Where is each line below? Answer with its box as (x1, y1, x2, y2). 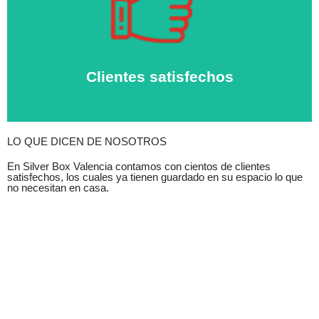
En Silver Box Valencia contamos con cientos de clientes (7, 160, 271, 173)
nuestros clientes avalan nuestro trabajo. (68, 38, 251, 51)
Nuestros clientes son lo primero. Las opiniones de (46, 23, 273, 35)
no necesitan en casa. (7, 182, 109, 194)
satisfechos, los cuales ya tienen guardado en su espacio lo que (7, 171, 303, 184)
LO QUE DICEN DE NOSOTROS (7, 135, 167, 148)
